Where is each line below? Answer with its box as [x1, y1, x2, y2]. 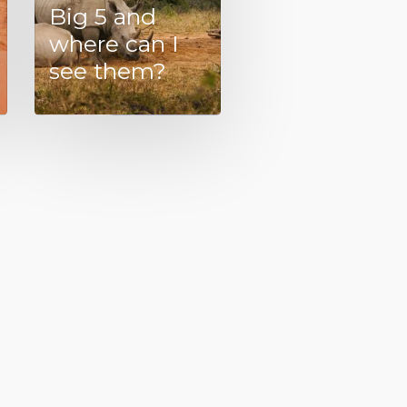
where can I [49, 30, 180, 57]
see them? [49, 57, 167, 84]
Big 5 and [49, 3, 157, 30]
